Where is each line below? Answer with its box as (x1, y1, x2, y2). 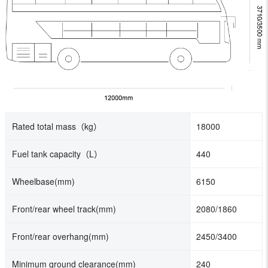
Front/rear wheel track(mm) (11, 202, 116, 215)
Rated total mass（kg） (11, 120, 102, 132)
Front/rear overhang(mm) (11, 230, 109, 242)
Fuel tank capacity (11, 147, 81, 160)
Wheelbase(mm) (11, 175, 75, 187)
